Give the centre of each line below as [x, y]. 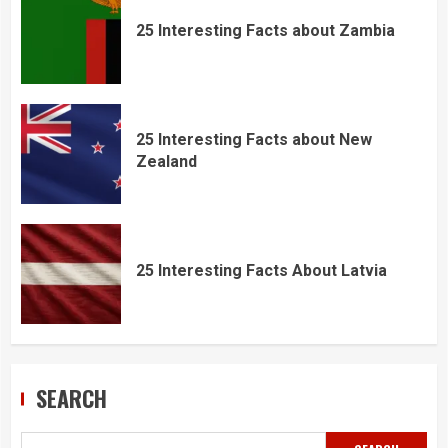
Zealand [166, 161]
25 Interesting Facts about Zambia [265, 30]
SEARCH [71, 397]
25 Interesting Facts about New [254, 139]
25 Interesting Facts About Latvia [261, 270]
